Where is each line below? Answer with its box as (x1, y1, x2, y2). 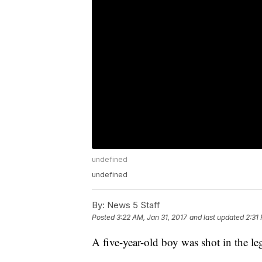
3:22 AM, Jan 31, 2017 (116, 213, 187, 222)
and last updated (189, 213, 244, 222)
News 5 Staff (105, 199, 160, 211)
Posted (92, 213, 116, 222)
